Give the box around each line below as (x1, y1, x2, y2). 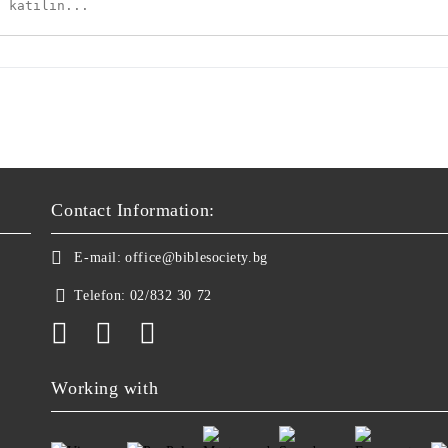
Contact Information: (51, 200, 215, 221)
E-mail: (74, 250, 122, 266)
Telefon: (74, 288, 126, 304)
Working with (51, 378, 159, 399)
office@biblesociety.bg (125, 250, 268, 266)
